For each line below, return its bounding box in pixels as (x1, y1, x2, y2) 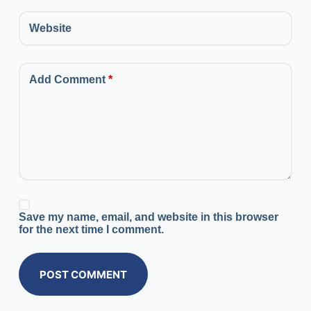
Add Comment (28, 74, 106, 86)
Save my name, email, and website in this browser (18, 211, 278, 224)
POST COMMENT (39, 267, 127, 281)
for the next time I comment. (18, 224, 164, 236)
